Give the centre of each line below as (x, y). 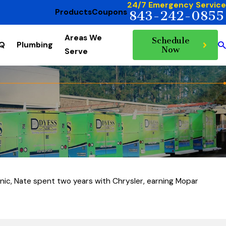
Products (73, 12)
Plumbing (35, 45)
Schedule (171, 41)
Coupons (109, 12)
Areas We (83, 38)
